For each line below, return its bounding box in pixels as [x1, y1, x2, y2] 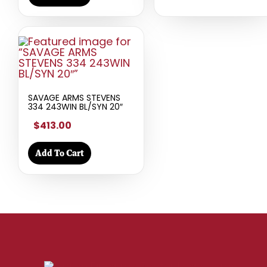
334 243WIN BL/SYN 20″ [28, 101, 123, 113]
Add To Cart [35, 147, 84, 159]
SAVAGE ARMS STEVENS [28, 92, 120, 104]
